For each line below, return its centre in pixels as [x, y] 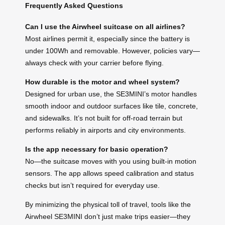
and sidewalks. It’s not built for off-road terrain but [104, 118]
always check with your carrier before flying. [94, 63]
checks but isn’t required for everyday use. [92, 186]
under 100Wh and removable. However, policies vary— [113, 51]
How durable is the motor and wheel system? [102, 82]
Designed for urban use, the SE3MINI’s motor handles [111, 94]
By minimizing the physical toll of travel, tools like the [108, 205]
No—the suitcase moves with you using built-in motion [111, 161]
